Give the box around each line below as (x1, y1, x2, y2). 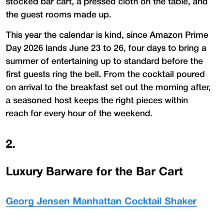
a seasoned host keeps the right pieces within (6, 96, 188, 105)
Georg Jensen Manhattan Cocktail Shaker (6, 197, 197, 206)
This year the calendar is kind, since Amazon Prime (6, 31, 208, 39)
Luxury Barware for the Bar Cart (6, 167, 183, 178)
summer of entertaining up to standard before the (6, 57, 203, 65)
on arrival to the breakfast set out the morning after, (6, 83, 211, 92)
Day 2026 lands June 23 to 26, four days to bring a (6, 44, 206, 52)
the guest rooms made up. (6, 11, 111, 19)
